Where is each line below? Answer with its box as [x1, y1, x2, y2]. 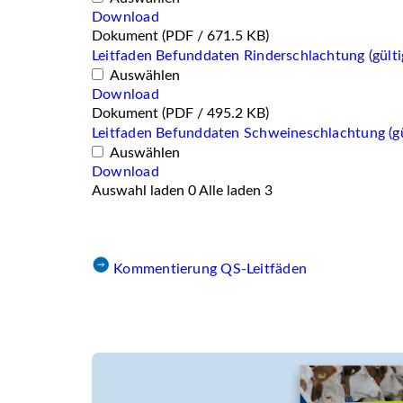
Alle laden [199, 184, 264, 198]
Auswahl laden [92, 184, 188, 198]
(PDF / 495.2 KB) [162, 106, 269, 121]
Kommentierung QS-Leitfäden [113, 262, 307, 276]
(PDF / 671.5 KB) [162, 29, 269, 43]
